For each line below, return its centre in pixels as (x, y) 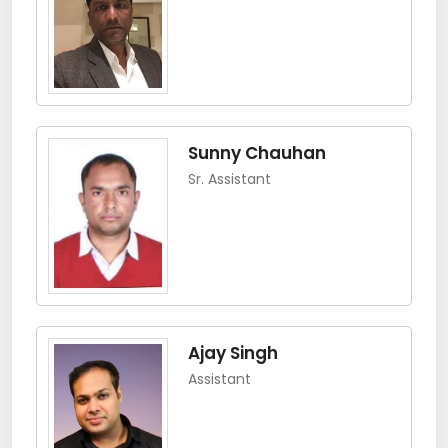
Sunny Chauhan (257, 153)
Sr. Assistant (229, 179)
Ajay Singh (233, 352)
